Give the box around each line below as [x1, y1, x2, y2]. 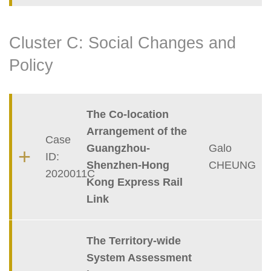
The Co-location [86, 108, 169, 121]
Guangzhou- [86, 142, 150, 155]
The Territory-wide [86, 235, 181, 247]
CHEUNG [209, 159, 256, 172]
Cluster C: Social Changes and [9, 34, 236, 53]
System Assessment [86, 252, 192, 264]
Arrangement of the [86, 125, 187, 138]
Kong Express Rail [86, 176, 183, 189]
